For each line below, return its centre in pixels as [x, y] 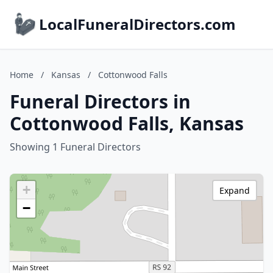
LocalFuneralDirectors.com [137, 24]
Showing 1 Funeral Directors [75, 147]
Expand [235, 190]
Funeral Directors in [100, 101]
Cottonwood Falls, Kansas [127, 123]
